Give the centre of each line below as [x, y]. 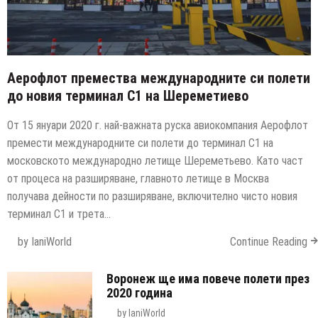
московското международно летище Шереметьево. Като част [155, 161]
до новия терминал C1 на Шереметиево [128, 96]
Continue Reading [269, 242]
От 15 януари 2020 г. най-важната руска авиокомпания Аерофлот [158, 126]
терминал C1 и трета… [59, 214]
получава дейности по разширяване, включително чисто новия [152, 197]
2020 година [139, 293]
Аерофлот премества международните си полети [159, 78]
